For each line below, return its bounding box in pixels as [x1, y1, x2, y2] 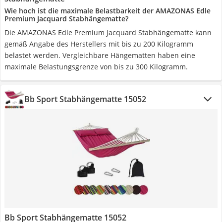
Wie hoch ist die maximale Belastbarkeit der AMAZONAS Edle [4, 6, 211, 15]
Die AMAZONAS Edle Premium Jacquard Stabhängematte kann [4, 28, 212, 37]
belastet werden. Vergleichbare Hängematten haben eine [4, 51, 195, 60]
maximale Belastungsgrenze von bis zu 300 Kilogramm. [4, 62, 188, 71]
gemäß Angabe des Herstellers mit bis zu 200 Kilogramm [4, 39, 193, 49]
